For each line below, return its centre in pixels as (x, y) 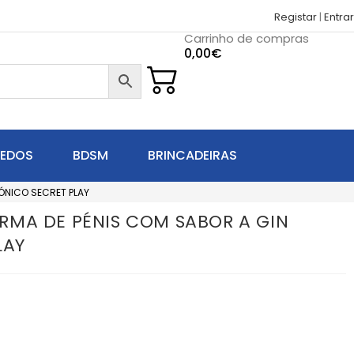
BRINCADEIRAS (192, 156)
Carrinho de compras (246, 38)
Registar (296, 17)
